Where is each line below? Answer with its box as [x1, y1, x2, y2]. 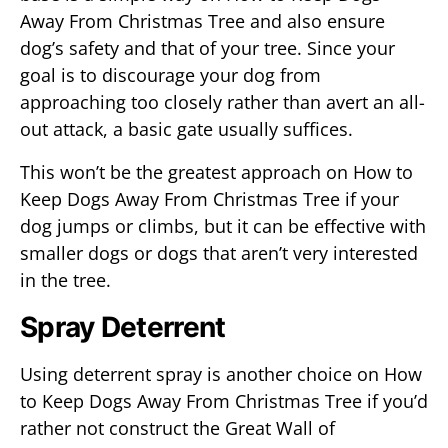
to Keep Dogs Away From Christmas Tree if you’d [20, 389, 428, 413]
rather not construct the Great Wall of [20, 416, 335, 440]
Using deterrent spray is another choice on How [20, 362, 422, 386]
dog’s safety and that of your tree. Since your [20, 36, 395, 60]
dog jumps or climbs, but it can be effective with [20, 214, 426, 238]
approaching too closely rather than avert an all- [20, 90, 425, 114]
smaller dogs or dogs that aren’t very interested [20, 241, 418, 265]
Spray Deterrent [20, 310, 226, 344]
